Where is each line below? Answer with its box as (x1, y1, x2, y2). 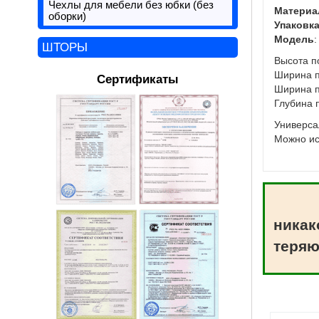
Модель (273, 33, 314, 45)
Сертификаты (96, 73, 179, 86)
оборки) (48, 11, 86, 22)
